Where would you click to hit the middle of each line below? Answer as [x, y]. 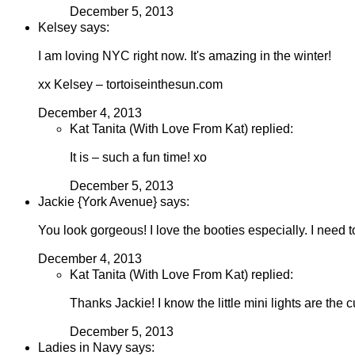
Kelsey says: [74, 28]
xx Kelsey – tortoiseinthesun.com [130, 85]
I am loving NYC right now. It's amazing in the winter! [185, 56]
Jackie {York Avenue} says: [114, 202]
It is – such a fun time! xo [138, 158]
